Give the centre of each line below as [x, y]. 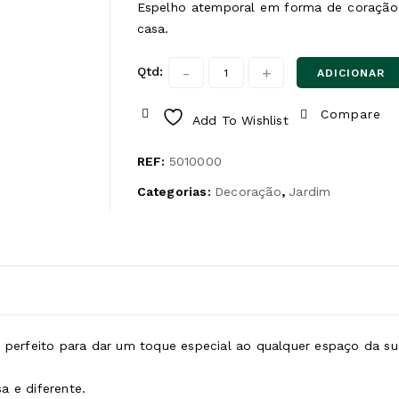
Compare [351, 114]
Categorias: [175, 191]
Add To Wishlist [240, 120]
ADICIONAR [351, 73]
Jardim [310, 191]
